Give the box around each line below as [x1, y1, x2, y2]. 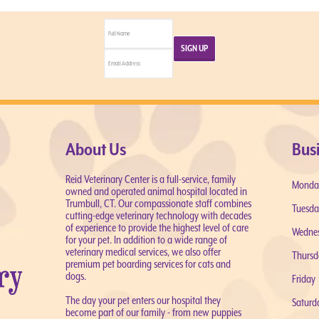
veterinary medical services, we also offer [65, 246, 221, 258]
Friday [292, 273, 316, 285]
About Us [65, 140, 126, 159]
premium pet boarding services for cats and [65, 258, 231, 270]
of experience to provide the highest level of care [65, 221, 249, 234]
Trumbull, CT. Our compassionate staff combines [65, 197, 251, 209]
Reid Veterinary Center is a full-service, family [65, 173, 236, 185]
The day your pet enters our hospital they [65, 294, 221, 306]
